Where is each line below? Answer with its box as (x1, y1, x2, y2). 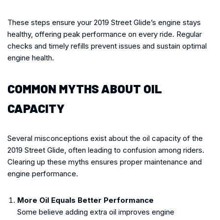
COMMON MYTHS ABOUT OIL (7, 81, 162, 96)
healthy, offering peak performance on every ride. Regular (7, 29, 202, 39)
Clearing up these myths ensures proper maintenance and (7, 157, 202, 166)
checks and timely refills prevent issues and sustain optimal (7, 41, 207, 51)
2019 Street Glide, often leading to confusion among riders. (7, 145, 204, 155)
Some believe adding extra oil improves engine (17, 207, 174, 217)
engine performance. (7, 168, 78, 178)
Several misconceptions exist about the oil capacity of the (7, 133, 203, 143)
